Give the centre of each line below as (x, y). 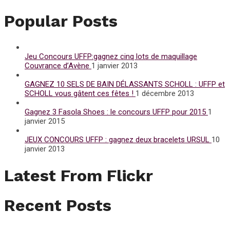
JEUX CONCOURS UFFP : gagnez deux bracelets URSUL (118, 140)
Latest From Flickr (79, 175)
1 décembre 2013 (165, 94)
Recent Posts (58, 206)
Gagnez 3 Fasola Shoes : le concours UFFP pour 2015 (116, 112)
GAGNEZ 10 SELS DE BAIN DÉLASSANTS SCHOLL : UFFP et (125, 84)
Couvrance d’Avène (58, 66)
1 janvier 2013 (114, 66)
